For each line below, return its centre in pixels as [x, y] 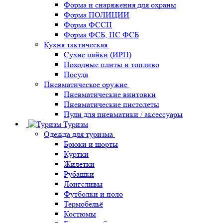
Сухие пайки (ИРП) [98, 54]
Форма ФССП [88, 24]
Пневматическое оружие [86, 84]
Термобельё [83, 204]
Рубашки [79, 174]
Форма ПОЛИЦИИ [97, 14]
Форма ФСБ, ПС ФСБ [101, 34]
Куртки [76, 154]
